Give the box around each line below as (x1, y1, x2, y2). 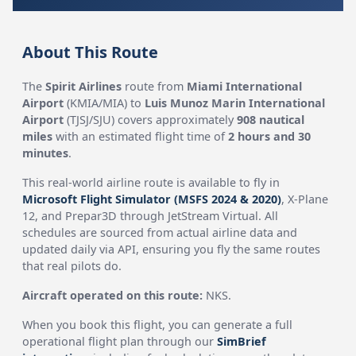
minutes (22, 145, 69, 161)
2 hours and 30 (228, 129, 311, 144)
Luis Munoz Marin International (145, 95, 326, 110)
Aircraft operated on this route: (22, 288, 203, 303)
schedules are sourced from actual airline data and (22, 225, 298, 240)
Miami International (187, 79, 303, 94)
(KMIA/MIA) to (64, 95, 145, 110)
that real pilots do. (22, 258, 122, 273)
